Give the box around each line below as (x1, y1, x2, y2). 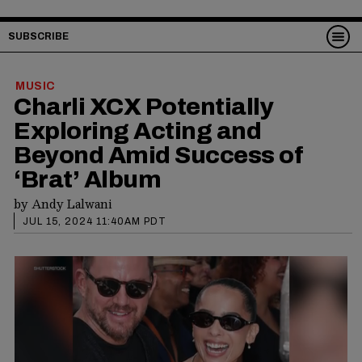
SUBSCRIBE (8, 31, 69, 42)
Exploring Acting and (14, 118, 261, 145)
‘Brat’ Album (14, 166, 161, 193)
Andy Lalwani (32, 194, 112, 214)
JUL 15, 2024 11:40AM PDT (23, 216, 166, 228)
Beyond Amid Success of (14, 142, 303, 169)
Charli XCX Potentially (14, 94, 273, 120)
